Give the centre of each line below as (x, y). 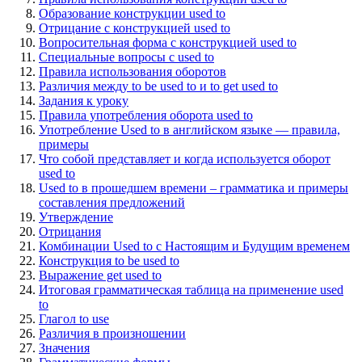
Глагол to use (74, 318)
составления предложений (112, 202)
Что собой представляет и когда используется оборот (185, 158)
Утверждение (76, 217)
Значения (64, 347)
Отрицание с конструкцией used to (135, 27)
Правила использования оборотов (133, 71)
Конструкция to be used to (109, 260)
